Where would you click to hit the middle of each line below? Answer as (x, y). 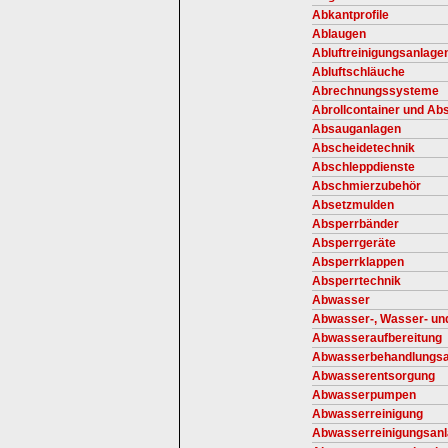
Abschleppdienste (363, 167)
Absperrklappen (358, 262)
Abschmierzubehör (366, 186)
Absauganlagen (356, 129)
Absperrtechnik (356, 281)
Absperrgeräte (354, 243)
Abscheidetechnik (363, 148)
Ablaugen (339, 34)
